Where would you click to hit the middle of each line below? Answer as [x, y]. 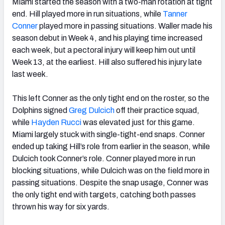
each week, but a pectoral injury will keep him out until [104, 50]
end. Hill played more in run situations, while [87, 14]
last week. [30, 74]
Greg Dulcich [92, 110]
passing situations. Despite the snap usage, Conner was [110, 182]
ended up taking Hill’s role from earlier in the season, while [111, 146]
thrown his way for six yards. [61, 206]
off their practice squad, [157, 110]
